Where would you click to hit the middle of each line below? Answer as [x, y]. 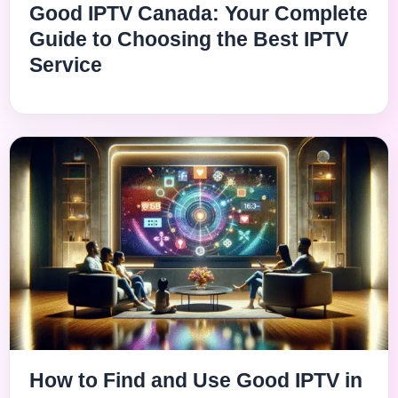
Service [66, 65]
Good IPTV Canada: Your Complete [199, 13]
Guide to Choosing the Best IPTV [189, 39]
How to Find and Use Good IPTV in [196, 380]
